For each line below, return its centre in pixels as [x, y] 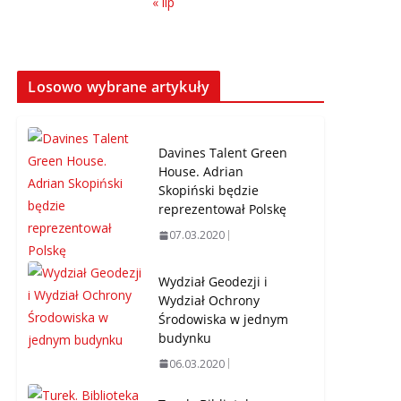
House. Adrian [201, 172]
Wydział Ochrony [209, 300]
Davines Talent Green [223, 153]
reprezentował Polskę [223, 209]
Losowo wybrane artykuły [119, 86]
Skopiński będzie [209, 191]
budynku [185, 337]
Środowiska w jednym [224, 319]
